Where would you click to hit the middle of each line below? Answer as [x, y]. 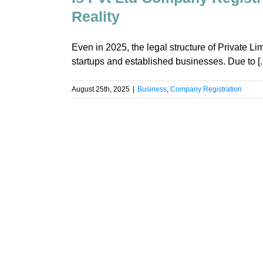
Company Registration [206, 89]
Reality [96, 16]
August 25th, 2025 [101, 89]
